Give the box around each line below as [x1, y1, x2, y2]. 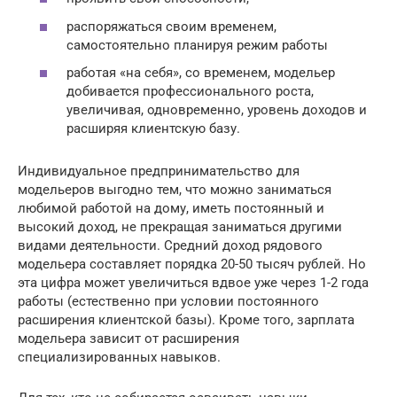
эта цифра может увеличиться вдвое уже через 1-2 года [18, 275, 369, 292]
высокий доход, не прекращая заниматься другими [18, 219, 342, 236]
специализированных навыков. [18, 349, 221, 366]
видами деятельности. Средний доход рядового [18, 237, 323, 254]
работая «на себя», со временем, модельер [66, 65, 335, 82]
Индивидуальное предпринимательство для [18, 163, 300, 180]
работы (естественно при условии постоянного [18, 293, 319, 310]
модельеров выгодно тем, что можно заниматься [18, 182, 331, 198]
